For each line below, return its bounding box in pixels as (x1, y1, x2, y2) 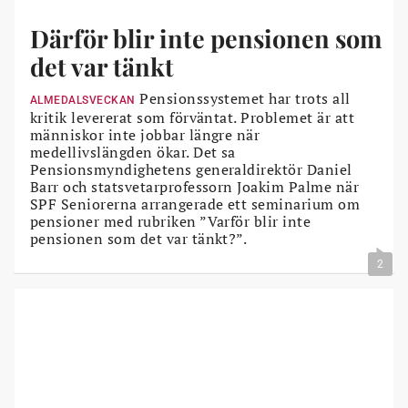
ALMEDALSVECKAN (30, 93, 136, 107)
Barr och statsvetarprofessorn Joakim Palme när (30, 176, 360, 197)
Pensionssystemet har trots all (135, 87, 351, 108)
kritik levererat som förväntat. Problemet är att (30, 107, 355, 127)
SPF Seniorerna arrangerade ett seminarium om (30, 193, 361, 214)
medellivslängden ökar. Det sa (30, 141, 236, 162)
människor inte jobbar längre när (30, 124, 260, 145)
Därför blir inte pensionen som (30, 21, 382, 55)
